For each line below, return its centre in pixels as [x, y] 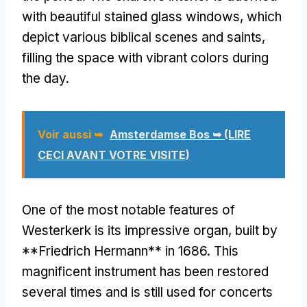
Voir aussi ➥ [70, 134]
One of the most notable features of [128, 210]
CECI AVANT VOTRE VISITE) [114, 155]
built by [256, 230]
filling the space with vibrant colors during [145, 58]
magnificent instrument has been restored [145, 271]
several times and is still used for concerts [147, 292]
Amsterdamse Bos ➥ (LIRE [180, 134]
